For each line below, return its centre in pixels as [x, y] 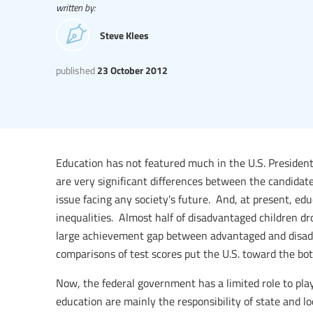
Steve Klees [124, 35]
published [75, 70]
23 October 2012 [131, 70]
